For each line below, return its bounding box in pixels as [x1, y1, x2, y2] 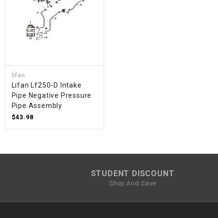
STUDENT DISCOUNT [91, 168, 175, 178]
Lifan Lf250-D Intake [11, 81, 82, 90]
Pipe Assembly [11, 102, 63, 110]
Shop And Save [109, 179, 156, 187]
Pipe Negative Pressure [11, 91, 92, 100]
